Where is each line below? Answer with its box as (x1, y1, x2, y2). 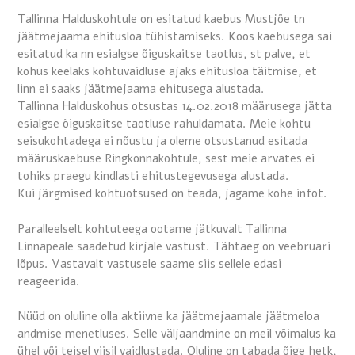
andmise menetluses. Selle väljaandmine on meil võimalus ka (17, 326, 336, 342)
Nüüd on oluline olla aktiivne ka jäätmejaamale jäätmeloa (17, 308, 319, 325)
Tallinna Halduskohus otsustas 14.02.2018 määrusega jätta (17, 98, 332, 115)
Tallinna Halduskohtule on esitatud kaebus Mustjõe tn (17, 11, 305, 28)
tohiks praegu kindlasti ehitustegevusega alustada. (17, 168, 292, 185)
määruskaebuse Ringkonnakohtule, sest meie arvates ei (17, 151, 315, 167)
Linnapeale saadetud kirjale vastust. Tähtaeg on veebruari (17, 238, 330, 254)
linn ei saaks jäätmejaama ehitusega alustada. (17, 81, 268, 97)
